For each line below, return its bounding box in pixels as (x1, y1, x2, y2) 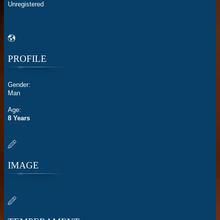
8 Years (8, 114, 30, 122)
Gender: (8, 81, 30, 89)
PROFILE (8, 54, 47, 64)
